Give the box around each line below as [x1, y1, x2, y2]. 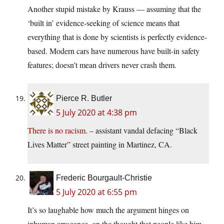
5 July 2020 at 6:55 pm [56, 186, 137, 198]
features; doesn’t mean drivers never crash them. [27, 59, 176, 70]
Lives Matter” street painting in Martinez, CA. [27, 139, 172, 150]
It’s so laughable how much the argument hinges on [27, 204, 189, 215]
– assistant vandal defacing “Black [87, 125, 197, 136]
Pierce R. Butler [56, 94, 112, 103]
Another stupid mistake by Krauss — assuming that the [27, 3, 201, 14]
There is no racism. [27, 125, 87, 136]
